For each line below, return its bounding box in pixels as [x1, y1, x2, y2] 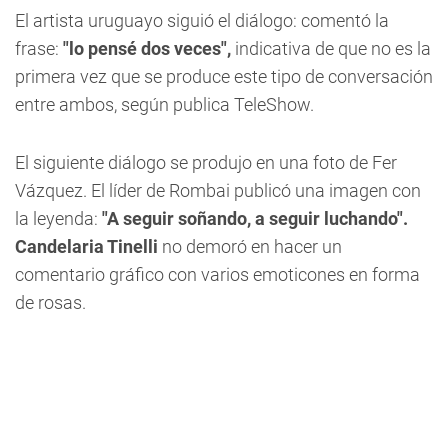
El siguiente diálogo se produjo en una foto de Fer [15, 152, 397, 173]
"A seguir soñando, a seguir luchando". [102, 208, 408, 229]
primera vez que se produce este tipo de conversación [15, 66, 433, 87]
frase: [15, 38, 63, 59]
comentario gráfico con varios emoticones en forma [15, 264, 420, 285]
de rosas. [15, 292, 86, 313]
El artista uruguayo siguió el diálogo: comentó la [15, 10, 389, 31]
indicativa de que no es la [231, 38, 431, 59]
